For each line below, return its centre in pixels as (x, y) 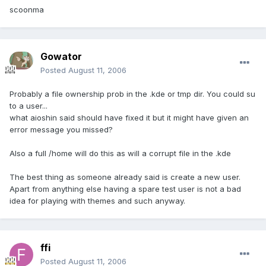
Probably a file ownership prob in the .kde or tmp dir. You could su (132, 94)
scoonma (27, 10)
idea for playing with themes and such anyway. (97, 201)
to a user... (28, 106)
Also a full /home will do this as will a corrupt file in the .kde (120, 153)
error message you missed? (61, 130)
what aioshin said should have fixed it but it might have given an (129, 118)
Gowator (61, 57)
